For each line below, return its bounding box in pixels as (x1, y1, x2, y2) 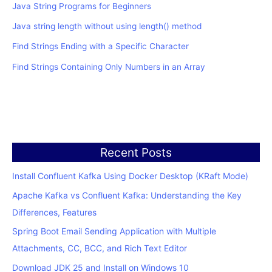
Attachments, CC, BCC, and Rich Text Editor (12, 243, 187, 254)
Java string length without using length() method (12, 21, 202, 32)
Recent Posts (100, 144, 172, 160)
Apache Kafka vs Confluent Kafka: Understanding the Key (12, 189, 242, 200)
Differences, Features (12, 206, 97, 217)
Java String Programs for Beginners (12, 1, 151, 12)
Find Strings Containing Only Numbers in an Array (12, 61, 205, 72)
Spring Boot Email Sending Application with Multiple (12, 226, 216, 237)
